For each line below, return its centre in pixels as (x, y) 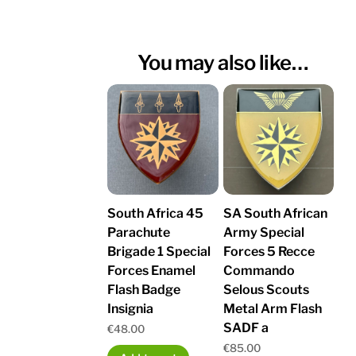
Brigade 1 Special (159, 251)
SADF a (246, 327)
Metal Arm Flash (272, 308)
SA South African (275, 213)
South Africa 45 (156, 213)
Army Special (263, 232)
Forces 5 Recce (269, 251)
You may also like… (223, 62)
